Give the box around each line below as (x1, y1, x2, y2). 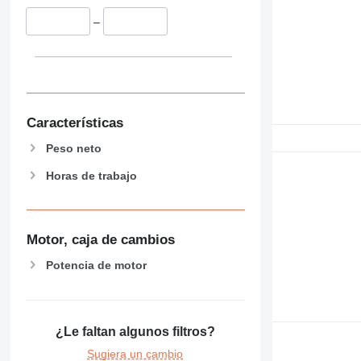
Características (26, 114, 123, 131)
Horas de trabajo (45, 168, 137, 182)
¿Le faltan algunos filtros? (55, 325, 215, 339)
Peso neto (45, 141, 102, 155)
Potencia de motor (45, 258, 147, 272)
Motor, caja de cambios (26, 232, 175, 248)
